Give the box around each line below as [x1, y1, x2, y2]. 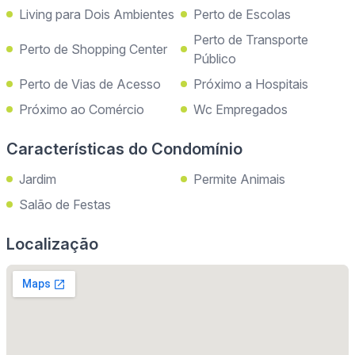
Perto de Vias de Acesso [19, 76, 161, 93]
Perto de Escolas [193, 6, 291, 23]
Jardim [19, 171, 56, 188]
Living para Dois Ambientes [19, 6, 174, 23]
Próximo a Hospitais [193, 76, 308, 93]
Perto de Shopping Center [19, 41, 167, 58]
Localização [6, 235, 98, 254]
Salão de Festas [19, 197, 111, 213]
